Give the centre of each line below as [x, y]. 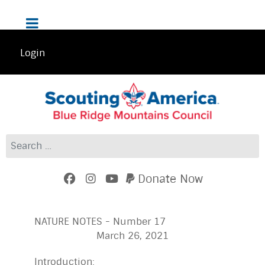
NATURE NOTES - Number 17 [101, 221]
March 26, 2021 [101, 235]
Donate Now [171, 179]
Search [21, 141]
